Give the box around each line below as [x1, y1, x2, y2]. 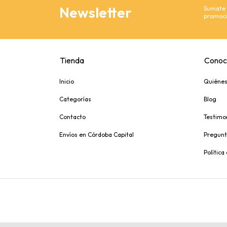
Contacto [59, 113, 86, 121]
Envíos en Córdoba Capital [59, 131, 134, 139]
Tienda [60, 55, 84, 66]
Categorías [59, 95, 91, 103]
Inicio [59, 78, 74, 86]
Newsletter [59, 3, 132, 21]
